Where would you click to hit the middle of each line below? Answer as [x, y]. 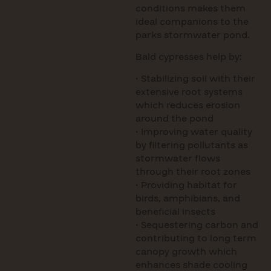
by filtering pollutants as [192, 145]
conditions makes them [191, 8]
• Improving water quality [194, 132]
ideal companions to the [192, 21]
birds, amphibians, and [188, 199]
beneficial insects [175, 212]
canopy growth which [186, 252]
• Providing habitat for [186, 185]
